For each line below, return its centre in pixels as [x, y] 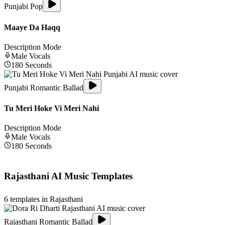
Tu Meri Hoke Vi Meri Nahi [51, 108]
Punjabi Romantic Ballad [44, 87]
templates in [29, 199]
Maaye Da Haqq [32, 27]
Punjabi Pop [23, 7]
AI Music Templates [91, 176]
